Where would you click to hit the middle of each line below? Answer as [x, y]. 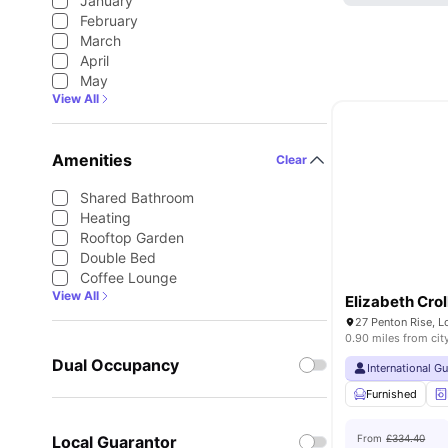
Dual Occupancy [115, 365]
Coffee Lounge [128, 277]
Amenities [92, 160]
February [109, 20]
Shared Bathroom [137, 197]
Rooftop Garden [132, 237]
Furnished [392, 394]
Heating [105, 217]
